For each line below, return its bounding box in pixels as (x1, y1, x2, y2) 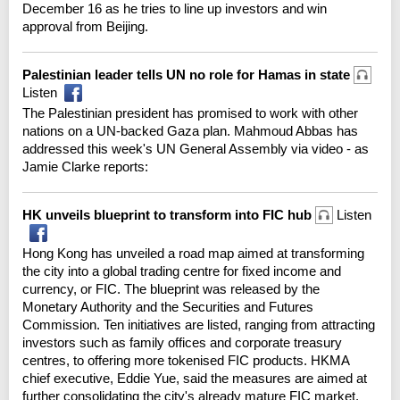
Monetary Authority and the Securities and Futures (22, 298, 313, 314)
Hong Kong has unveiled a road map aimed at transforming (22, 245, 364, 261)
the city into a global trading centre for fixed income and (22, 262, 341, 279)
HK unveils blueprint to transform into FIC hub (22, 206, 315, 222)
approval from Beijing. (22, 18, 148, 34)
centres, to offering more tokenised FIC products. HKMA (22, 352, 349, 368)
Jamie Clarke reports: (22, 158, 148, 174)
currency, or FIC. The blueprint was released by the (22, 280, 320, 296)
